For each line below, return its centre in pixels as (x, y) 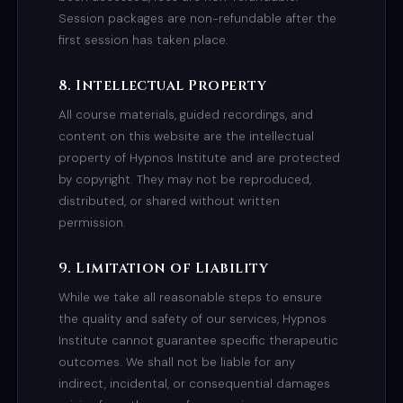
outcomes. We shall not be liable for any (176, 363)
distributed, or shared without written (169, 201)
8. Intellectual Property (162, 85)
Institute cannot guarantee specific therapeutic (198, 341)
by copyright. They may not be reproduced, (184, 179)
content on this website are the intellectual (186, 136)
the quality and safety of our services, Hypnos (192, 319)
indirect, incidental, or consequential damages (194, 384)
